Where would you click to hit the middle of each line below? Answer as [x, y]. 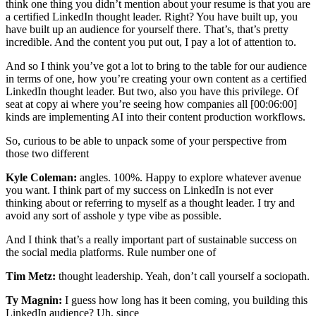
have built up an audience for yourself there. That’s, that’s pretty [147, 29]
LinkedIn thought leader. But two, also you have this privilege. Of [152, 91]
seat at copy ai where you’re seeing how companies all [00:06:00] [151, 104]
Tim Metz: [31, 276]
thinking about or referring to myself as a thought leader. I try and [150, 202]
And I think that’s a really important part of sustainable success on [151, 239]
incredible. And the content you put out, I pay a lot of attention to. [151, 42]
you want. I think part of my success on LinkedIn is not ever [139, 190]
